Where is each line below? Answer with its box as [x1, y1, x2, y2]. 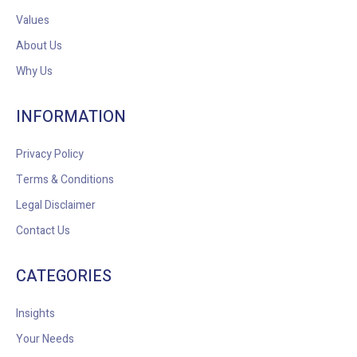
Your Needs [16, 331, 74, 348]
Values [16, 12, 49, 29]
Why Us [16, 63, 53, 80]
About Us [16, 37, 62, 55]
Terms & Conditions [16, 171, 114, 189]
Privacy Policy [16, 146, 84, 163]
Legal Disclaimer [16, 197, 96, 214]
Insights [16, 305, 55, 323]
